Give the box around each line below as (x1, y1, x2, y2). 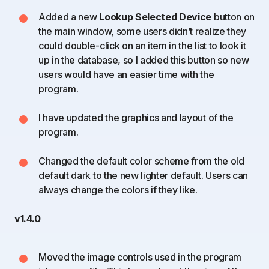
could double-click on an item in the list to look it (38, 40, 246, 52)
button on (211, 11, 255, 23)
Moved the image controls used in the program (38, 251, 241, 263)
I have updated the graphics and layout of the (38, 112, 234, 124)
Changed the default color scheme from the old (38, 155, 244, 167)
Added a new (38, 11, 100, 23)
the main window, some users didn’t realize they (38, 25, 246, 37)
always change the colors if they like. (38, 184, 198, 196)
